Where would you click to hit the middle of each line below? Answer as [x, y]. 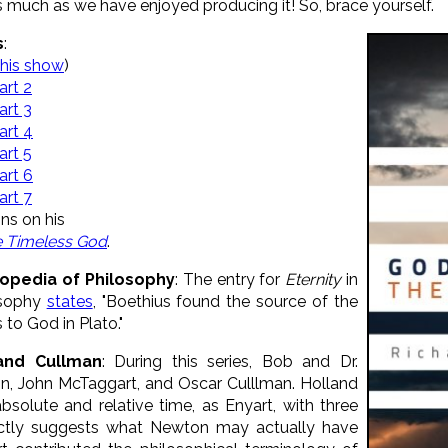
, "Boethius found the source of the [225, 301]
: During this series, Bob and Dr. [230, 361]
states [69, 301]
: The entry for [230, 279]
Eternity [313, 279]
